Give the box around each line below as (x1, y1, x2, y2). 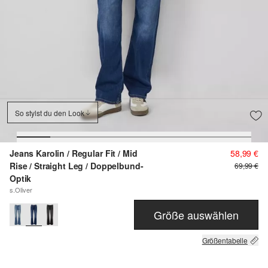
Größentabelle (202, 235, 248, 246)
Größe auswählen (154, 206, 239, 223)
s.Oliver (10, 185, 32, 195)
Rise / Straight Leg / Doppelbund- (10, 160, 144, 172)
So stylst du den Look (15, 107, 84, 118)
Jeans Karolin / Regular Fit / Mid (10, 147, 138, 160)
